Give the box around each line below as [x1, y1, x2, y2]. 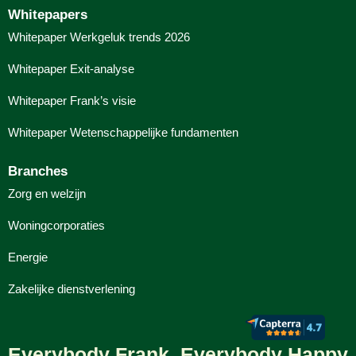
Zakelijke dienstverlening [8, 281, 135, 296]
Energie [8, 250, 48, 264]
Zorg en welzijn [8, 186, 86, 200]
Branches [8, 163, 68, 179]
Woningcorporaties [8, 218, 105, 232]
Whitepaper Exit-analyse [8, 61, 134, 75]
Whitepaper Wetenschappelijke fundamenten [8, 125, 238, 139]
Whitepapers [8, 6, 87, 22]
